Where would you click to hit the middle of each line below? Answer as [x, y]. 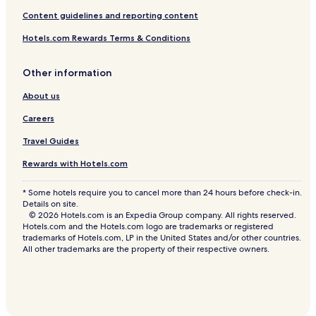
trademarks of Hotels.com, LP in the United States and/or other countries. [162, 238]
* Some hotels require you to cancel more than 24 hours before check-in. [162, 193]
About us [41, 96]
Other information [67, 73]
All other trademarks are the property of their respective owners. [146, 249]
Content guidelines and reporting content [110, 16]
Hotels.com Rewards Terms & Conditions [107, 38]
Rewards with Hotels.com [75, 164]
